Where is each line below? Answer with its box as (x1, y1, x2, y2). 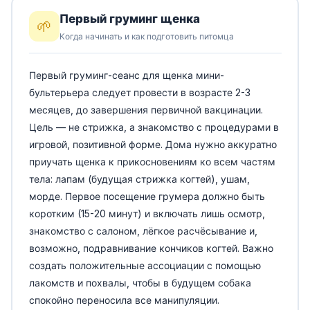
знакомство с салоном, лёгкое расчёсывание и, (28, 225, 257, 237)
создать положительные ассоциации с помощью (28, 259, 261, 271)
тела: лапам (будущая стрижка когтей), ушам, (28, 173, 250, 185)
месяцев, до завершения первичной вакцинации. (28, 104, 263, 116)
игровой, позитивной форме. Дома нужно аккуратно (28, 138, 277, 150)
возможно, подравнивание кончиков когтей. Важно (28, 242, 273, 254)
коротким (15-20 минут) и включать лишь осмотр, (28, 208, 265, 219)
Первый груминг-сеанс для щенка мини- (28, 69, 224, 81)
